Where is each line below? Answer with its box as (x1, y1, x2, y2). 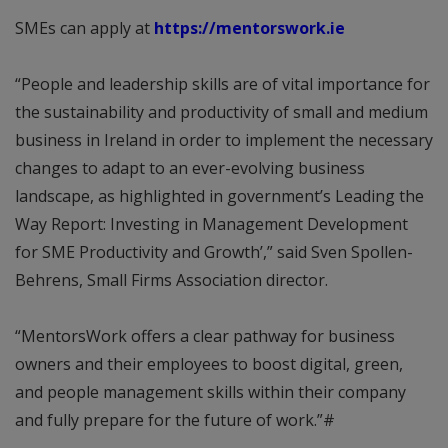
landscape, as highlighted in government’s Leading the (15, 184, 424, 207)
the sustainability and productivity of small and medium (15, 100, 428, 123)
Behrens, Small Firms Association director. (15, 268, 328, 291)
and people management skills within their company (15, 380, 406, 403)
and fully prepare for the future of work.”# (15, 408, 335, 431)
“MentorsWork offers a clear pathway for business (15, 324, 395, 347)
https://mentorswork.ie (154, 16, 345, 39)
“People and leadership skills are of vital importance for (15, 72, 430, 95)
